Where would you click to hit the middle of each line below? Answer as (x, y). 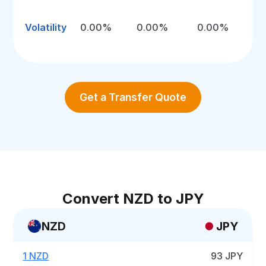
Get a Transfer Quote (133, 97)
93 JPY (227, 256)
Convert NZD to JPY (133, 199)
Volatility (46, 27)
